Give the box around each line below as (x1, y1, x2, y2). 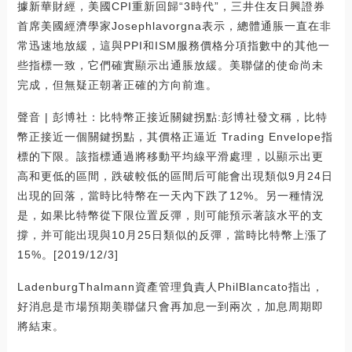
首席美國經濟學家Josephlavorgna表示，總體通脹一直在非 (16, 20, 332, 33)
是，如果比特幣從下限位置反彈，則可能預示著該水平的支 (16, 209, 324, 222)
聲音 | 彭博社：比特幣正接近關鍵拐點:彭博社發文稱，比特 (16, 111, 328, 124)
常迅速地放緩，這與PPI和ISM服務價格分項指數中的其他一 (16, 39, 330, 53)
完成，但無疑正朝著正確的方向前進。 (16, 79, 218, 92)
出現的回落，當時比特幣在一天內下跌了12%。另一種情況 (16, 189, 324, 203)
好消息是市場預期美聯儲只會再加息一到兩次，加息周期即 (16, 300, 324, 313)
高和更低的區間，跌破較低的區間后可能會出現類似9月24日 (16, 170, 333, 183)
